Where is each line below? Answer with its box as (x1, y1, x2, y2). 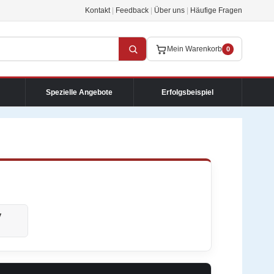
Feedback (116, 6, 149, 15)
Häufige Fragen (190, 6, 242, 15)
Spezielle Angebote (46, 87, 113, 97)
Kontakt (85, 6, 110, 15)
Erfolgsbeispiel (161, 87, 214, 97)
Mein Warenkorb (167, 45, 222, 53)
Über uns (154, 6, 185, 15)
